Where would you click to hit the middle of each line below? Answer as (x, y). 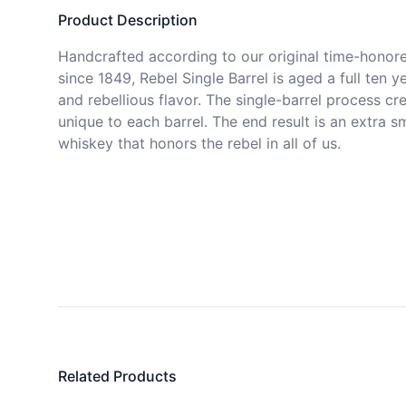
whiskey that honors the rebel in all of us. (199, 143)
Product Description (128, 20)
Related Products (117, 376)
